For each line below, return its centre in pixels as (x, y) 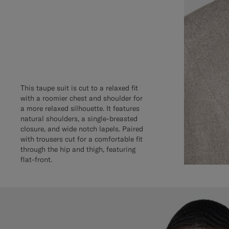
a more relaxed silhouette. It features (80, 108)
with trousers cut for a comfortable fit (82, 139)
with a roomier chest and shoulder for (82, 98)
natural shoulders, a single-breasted (79, 118)
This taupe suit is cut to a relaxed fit (79, 88)
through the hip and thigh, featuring (78, 149)
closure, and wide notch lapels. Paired (82, 129)
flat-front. (36, 159)
